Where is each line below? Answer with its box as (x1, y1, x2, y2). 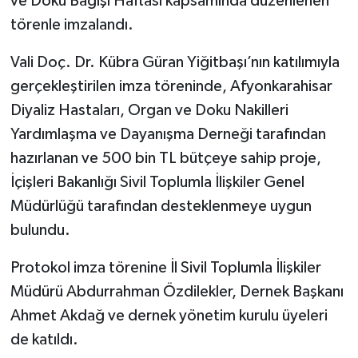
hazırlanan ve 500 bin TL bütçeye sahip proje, (10, 149, 321, 166)
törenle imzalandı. (10, 16, 133, 33)
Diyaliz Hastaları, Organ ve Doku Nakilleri (10, 101, 288, 118)
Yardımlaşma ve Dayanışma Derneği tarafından (10, 125, 326, 142)
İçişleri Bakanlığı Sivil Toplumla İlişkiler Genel (10, 173, 304, 190)
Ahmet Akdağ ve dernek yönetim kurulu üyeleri (10, 307, 328, 324)
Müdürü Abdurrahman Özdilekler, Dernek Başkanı (10, 283, 344, 300)
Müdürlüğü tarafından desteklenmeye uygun (10, 197, 312, 214)
